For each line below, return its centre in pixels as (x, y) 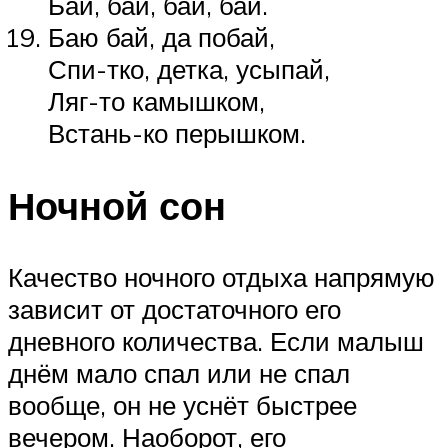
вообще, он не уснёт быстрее (182, 405)
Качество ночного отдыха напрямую (221, 277)
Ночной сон (117, 205)
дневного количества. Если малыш (216, 341)
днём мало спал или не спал (179, 373)
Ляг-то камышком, (156, 100)
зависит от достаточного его (174, 309)
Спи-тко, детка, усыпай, (189, 68)
